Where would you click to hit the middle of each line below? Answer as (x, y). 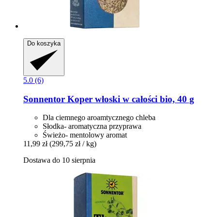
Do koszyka (44, 43)
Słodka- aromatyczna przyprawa (92, 126)
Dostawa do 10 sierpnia (59, 160)
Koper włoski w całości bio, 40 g (130, 99)
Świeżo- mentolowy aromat (85, 135)
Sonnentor (44, 99)
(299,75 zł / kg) (73, 144)
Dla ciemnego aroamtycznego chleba (99, 118)
